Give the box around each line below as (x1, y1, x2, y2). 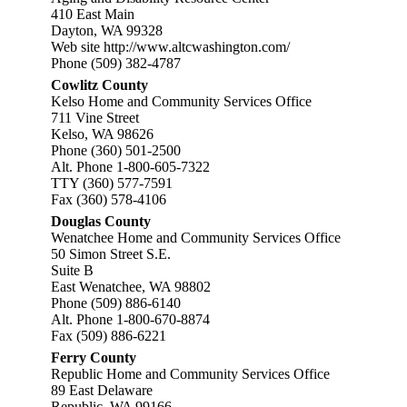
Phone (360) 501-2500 (51, 143, 181, 158)
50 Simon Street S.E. (51, 246, 171, 262)
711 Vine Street (51, 110, 139, 125)
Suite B (51, 263, 94, 278)
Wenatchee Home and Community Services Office (51, 230, 341, 245)
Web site (51, 39, 104, 55)
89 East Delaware (51, 382, 153, 398)
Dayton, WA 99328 (51, 23, 163, 38)
